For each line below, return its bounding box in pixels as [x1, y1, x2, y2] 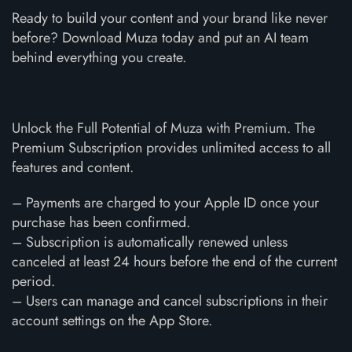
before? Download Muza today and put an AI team [12, 27, 309, 48]
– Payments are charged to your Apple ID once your [12, 192, 319, 213]
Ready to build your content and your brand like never [12, 8, 328, 28]
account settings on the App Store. [12, 310, 212, 331]
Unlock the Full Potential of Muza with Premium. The [12, 118, 315, 138]
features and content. [12, 157, 134, 178]
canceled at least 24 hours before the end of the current [12, 251, 337, 272]
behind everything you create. [12, 47, 186, 68]
